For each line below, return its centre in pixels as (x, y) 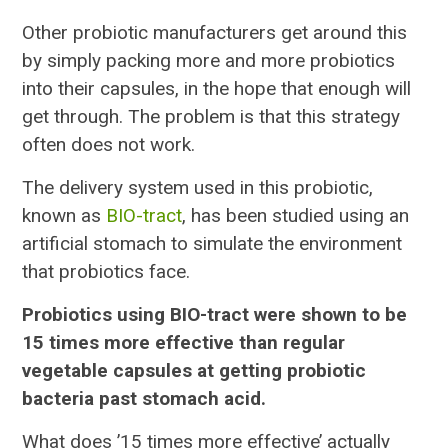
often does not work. (109, 145)
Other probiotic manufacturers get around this (215, 33)
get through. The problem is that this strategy (211, 117)
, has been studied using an (296, 216)
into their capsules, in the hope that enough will (217, 89)
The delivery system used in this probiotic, (198, 188)
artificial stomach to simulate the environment (212, 244)
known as (64, 216)
